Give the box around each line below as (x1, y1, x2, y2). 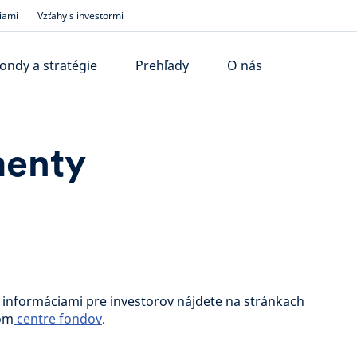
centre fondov (14, 310, 102, 328)
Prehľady (135, 57, 190, 74)
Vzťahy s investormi (37, 8, 124, 22)
